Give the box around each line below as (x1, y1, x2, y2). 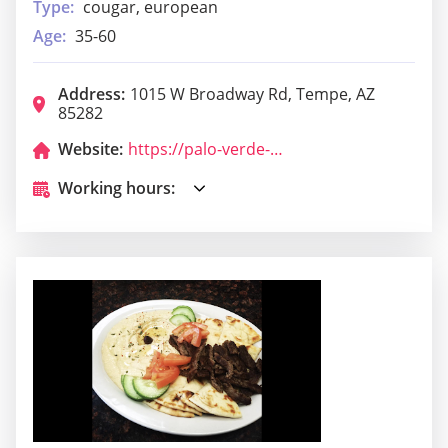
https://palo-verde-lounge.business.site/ (270, 138, 283, 161)
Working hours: (58, 177, 175, 200)
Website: (58, 138, 123, 161)
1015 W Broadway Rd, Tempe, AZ (130, 83, 375, 106)
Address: (58, 83, 125, 106)
